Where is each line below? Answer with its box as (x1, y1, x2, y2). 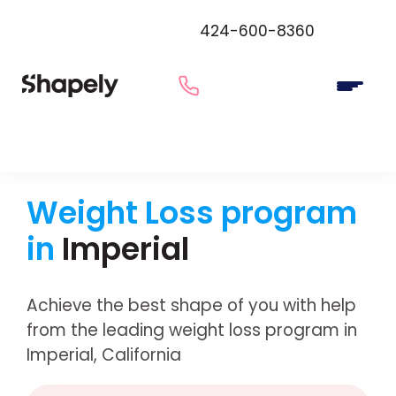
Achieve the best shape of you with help (26, 293, 356, 317)
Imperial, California (26, 342, 181, 367)
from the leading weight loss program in (26, 317, 357, 342)
